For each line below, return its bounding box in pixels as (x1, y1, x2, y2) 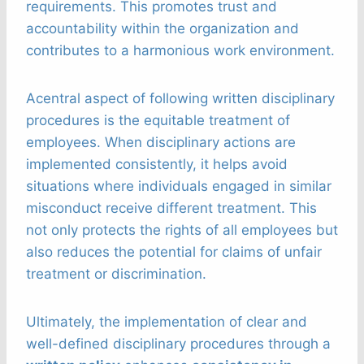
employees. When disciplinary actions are (26, 134, 296, 151)
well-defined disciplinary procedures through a (26, 336, 331, 353)
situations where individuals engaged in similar (26, 178, 331, 195)
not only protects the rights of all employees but (26, 222, 338, 239)
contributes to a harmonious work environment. (26, 42, 335, 59)
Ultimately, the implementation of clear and (26, 314, 307, 331)
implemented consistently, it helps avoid (26, 156, 288, 173)
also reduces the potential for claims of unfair (26, 244, 322, 261)
